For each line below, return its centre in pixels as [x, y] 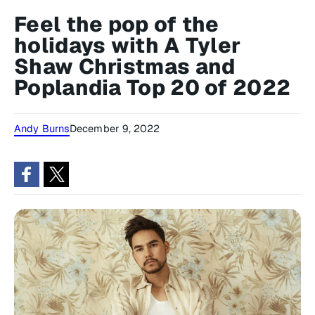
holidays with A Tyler [128, 45]
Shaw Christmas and [125, 66]
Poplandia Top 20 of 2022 [153, 88]
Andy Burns [42, 128]
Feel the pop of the [117, 24]
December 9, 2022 [115, 128]
